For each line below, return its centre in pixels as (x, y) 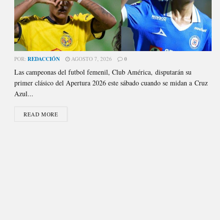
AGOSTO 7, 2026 (91, 58)
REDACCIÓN (44, 59)
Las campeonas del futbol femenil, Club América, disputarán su (103, 72)
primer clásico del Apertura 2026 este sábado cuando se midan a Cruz (111, 82)
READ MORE (41, 114)
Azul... (24, 93)
